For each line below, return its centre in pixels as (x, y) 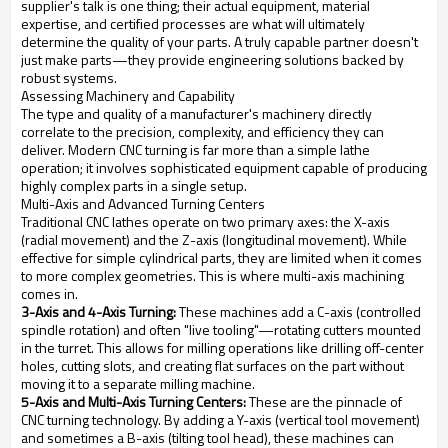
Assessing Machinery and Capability (128, 96)
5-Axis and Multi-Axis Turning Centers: (133, 402)
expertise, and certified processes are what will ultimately (193, 24)
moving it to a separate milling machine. (138, 384)
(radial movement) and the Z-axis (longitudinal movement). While (214, 240)
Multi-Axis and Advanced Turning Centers (143, 204)
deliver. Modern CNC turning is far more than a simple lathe (195, 150)
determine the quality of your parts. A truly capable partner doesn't (219, 42)
